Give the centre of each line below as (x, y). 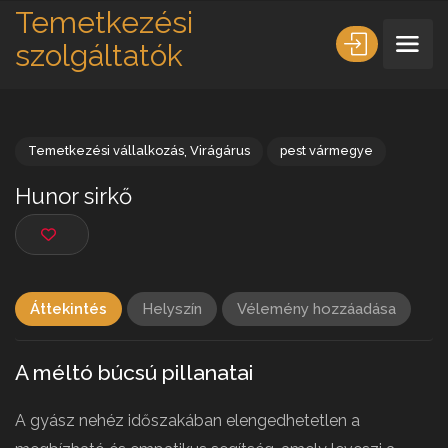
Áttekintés (68, 308)
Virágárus (239, 164)
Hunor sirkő (80, 212)
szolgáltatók (99, 55)
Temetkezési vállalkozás (115, 164)
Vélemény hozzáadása (316, 308)
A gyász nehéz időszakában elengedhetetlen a (187, 420)
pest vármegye (354, 164)
